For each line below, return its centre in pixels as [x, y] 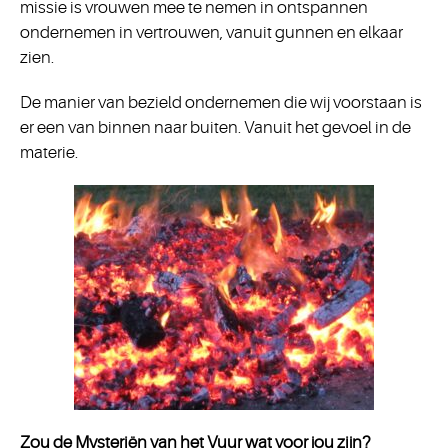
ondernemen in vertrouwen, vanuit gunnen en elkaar [211, 32]
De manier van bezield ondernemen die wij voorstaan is [221, 102]
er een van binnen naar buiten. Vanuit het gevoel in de [215, 127]
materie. [49, 152]
